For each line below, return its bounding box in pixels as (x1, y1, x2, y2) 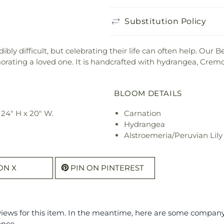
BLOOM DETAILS (114, 88, 182, 98)
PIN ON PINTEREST (70, 163, 144, 173)
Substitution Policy (124, 16, 206, 26)
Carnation (124, 108, 161, 118)
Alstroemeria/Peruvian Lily (124, 130, 222, 140)
